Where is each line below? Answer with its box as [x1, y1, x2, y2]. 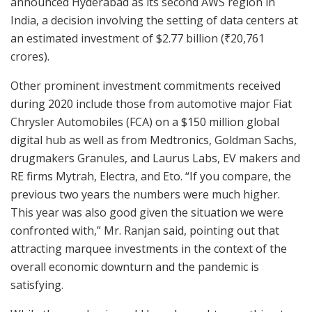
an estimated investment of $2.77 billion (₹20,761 [10, 30, 265, 46]
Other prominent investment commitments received [10, 77, 281, 93]
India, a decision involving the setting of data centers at [10, 12, 298, 28]
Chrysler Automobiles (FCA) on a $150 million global [10, 114, 279, 130]
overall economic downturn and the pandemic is [10, 258, 259, 274]
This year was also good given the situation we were [10, 204, 283, 220]
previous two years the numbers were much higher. [10, 186, 280, 202]
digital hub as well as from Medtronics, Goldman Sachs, [10, 132, 297, 148]
